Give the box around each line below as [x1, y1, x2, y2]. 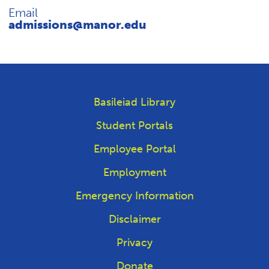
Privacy [116, 236, 153, 249]
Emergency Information [75, 189, 194, 202]
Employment [103, 166, 166, 179]
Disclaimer [108, 213, 161, 226]
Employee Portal [93, 142, 176, 156]
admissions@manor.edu [8, 17, 147, 32]
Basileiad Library [94, 95, 175, 109]
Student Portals [96, 119, 173, 132]
